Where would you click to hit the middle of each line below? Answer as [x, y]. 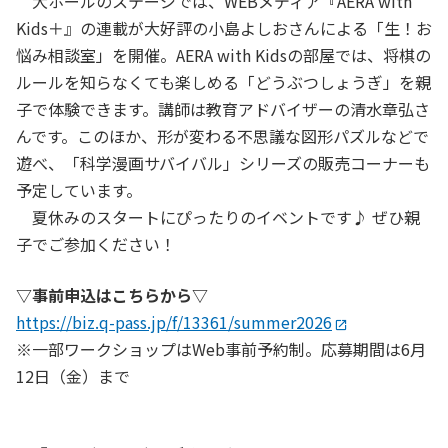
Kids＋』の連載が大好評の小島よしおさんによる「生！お [224, 28]
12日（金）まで [73, 376]
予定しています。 [79, 190]
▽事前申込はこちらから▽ [112, 295]
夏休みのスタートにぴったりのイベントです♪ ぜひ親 [218, 217]
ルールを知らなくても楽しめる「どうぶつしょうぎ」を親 [223, 82]
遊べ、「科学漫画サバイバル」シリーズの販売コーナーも [223, 163]
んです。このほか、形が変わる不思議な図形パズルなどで [222, 136]
